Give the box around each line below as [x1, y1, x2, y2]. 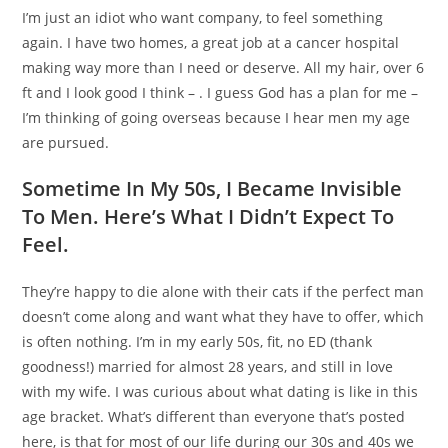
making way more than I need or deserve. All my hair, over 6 [22, 58, 425, 78]
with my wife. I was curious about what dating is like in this [22, 382, 419, 402]
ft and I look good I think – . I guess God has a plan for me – [22, 83, 419, 103]
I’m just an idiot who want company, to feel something [22, 8, 384, 28]
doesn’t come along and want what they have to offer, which [22, 307, 425, 327]
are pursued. [22, 133, 110, 153]
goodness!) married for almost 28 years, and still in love [22, 357, 394, 377]
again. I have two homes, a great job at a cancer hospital [22, 33, 400, 53]
